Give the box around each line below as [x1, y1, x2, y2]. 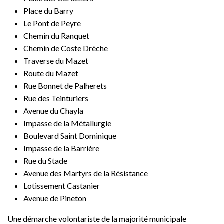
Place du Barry [23, 6, 73, 16]
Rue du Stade [23, 156, 67, 166]
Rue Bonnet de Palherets [23, 81, 107, 91]
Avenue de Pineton [23, 193, 86, 203]
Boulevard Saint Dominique [23, 131, 116, 141]
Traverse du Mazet [23, 56, 88, 66]
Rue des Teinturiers [23, 93, 88, 103]
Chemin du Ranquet [23, 31, 89, 41]
